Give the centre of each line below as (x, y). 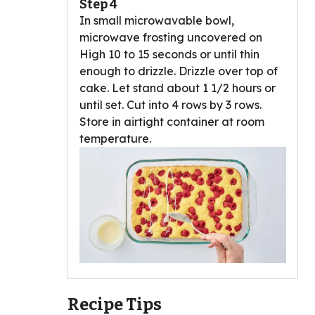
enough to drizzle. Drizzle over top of (179, 71)
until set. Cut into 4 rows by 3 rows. (171, 104)
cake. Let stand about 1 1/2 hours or (178, 88)
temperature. (115, 138)
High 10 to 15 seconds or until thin (169, 54)
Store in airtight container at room (172, 121)
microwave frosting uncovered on (171, 37)
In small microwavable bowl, (157, 20)
